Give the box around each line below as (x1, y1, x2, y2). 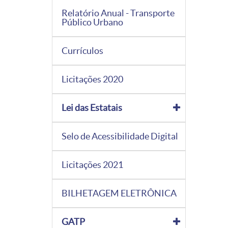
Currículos (62, 45, 103, 56)
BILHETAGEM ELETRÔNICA (62, 187, 177, 198)
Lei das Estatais (62, 102, 122, 113)
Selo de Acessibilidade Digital (62, 130, 178, 141)
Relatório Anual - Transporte (62, 7, 175, 18)
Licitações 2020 (62, 73, 123, 84)
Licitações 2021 (62, 159, 123, 170)
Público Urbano (62, 16, 123, 27)
